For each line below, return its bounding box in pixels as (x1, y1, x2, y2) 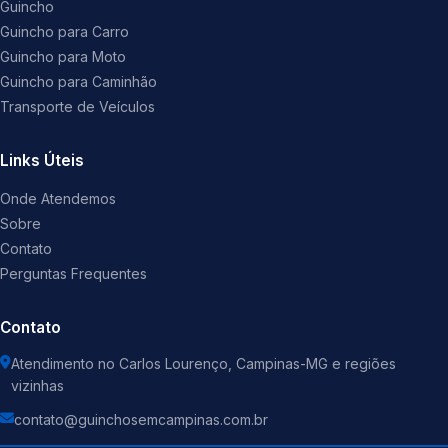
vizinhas (11, 377, 64, 395)
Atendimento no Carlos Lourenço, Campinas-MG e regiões (11, 355, 396, 373)
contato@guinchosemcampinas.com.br (14, 411, 268, 429)
